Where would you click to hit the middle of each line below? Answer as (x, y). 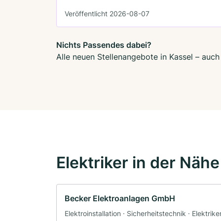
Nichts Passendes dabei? (104, 45)
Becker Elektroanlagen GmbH (120, 198)
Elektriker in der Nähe (138, 162)
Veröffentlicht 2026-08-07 (107, 13)
